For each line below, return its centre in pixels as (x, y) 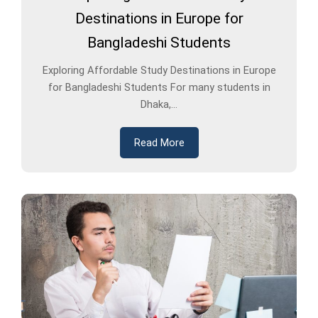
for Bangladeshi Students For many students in (159, 88)
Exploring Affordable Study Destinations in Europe (159, 71)
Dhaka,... (159, 105)
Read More (159, 143)
